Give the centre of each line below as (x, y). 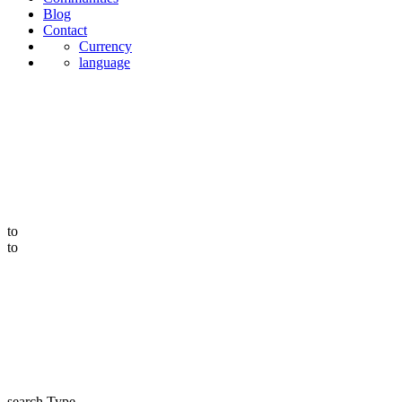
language (105, 62)
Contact (65, 30)
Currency (105, 46)
